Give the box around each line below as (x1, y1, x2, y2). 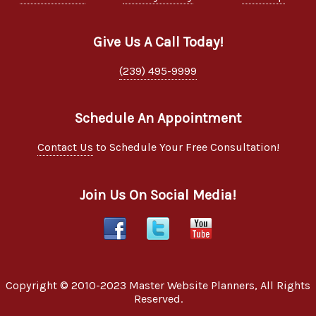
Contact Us (37, 140, 93, 154)
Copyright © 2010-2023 (6, 278, 129, 292)
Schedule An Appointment (75, 110, 241, 127)
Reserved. (133, 291, 183, 305)
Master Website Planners (129, 278, 255, 292)
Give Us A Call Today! (92, 34, 224, 51)
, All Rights (255, 278, 310, 292)
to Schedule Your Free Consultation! (92, 140, 279, 154)
